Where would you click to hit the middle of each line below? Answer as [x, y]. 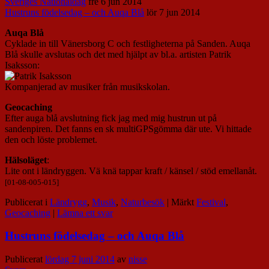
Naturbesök [143, 202]
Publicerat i [26, 202]
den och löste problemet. [51, 139]
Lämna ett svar [85, 213]
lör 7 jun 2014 [172, 12]
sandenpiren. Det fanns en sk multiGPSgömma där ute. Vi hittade [128, 128]
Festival [211, 202]
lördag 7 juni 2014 [80, 259]
